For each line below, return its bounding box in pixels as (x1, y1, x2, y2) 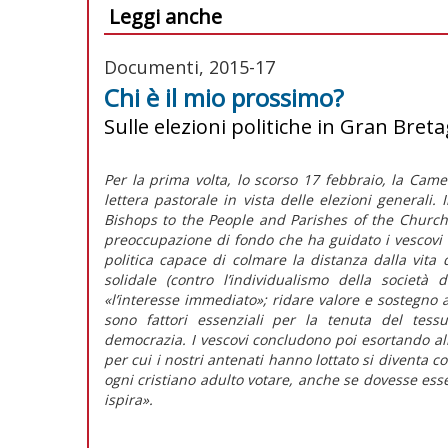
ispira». (104, 389, 153, 409)
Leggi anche (109, 2, 222, 30)
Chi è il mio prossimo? (104, 80, 344, 114)
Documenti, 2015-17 (104, 54, 275, 79)
